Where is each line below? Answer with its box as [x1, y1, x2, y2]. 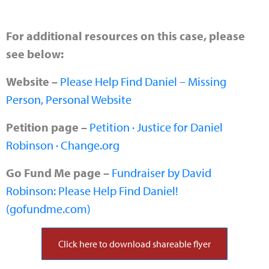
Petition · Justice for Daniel [89, 119, 223, 134]
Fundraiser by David [112, 165, 211, 180]
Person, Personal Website [6, 91, 131, 107]
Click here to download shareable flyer [58, 237, 211, 250]
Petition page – [6, 119, 89, 134]
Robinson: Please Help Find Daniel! [6, 183, 178, 198]
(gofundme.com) [6, 201, 91, 216]
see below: [6, 46, 64, 61]
